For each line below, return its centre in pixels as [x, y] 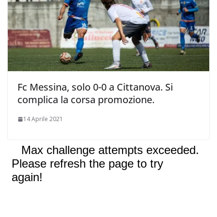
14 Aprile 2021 [43, 119]
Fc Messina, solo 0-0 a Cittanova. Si [95, 87]
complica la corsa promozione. [86, 100]
